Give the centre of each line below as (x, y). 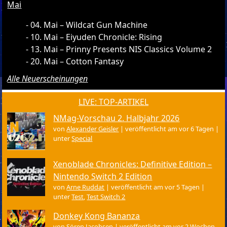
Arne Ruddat (86, 187)
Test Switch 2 (106, 197)
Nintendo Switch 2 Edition (103, 177)
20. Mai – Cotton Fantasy (77, 62)
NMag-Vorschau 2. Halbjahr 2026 (117, 118)
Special (82, 139)
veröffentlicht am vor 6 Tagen (170, 129)
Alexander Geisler (93, 129)
